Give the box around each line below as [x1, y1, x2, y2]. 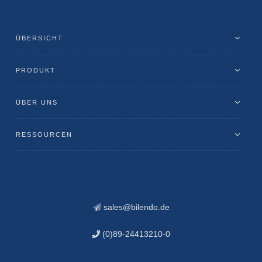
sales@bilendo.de [101, 202, 170, 212]
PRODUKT [16, 67, 56, 74]
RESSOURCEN [16, 131, 73, 138]
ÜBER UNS [16, 99, 58, 106]
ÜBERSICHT [16, 35, 63, 42]
